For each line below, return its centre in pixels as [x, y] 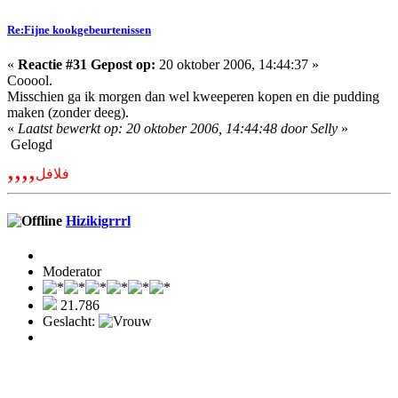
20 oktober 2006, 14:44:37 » [237, 64]
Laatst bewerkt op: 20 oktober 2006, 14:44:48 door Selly [178, 128]
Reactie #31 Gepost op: [87, 64]
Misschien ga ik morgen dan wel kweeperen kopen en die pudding [193, 96]
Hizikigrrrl [98, 221]
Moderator [72, 272]
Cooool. [30, 80]
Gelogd [30, 144]
